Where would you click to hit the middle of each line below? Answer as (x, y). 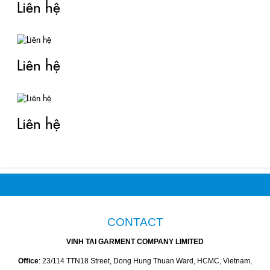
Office (28, 261)
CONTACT (135, 222)
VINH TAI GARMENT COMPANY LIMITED (135, 241)
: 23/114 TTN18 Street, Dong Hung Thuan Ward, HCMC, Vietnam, (145, 261)
